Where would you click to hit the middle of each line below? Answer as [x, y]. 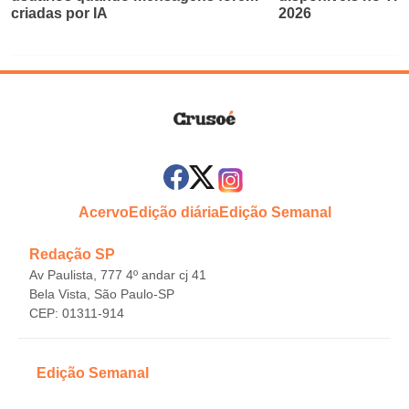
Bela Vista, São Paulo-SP [102, 294]
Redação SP [72, 254]
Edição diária [173, 212]
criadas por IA [59, 13]
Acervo [103, 212]
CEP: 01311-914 [77, 313]
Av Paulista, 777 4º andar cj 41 [118, 274]
